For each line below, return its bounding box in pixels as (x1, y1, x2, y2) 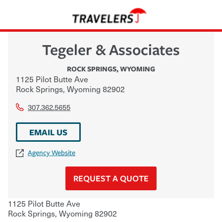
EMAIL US (29, 126, 67, 138)
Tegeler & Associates (42, 39, 180, 59)
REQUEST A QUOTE (73, 172, 149, 184)
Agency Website (28, 148, 75, 157)
